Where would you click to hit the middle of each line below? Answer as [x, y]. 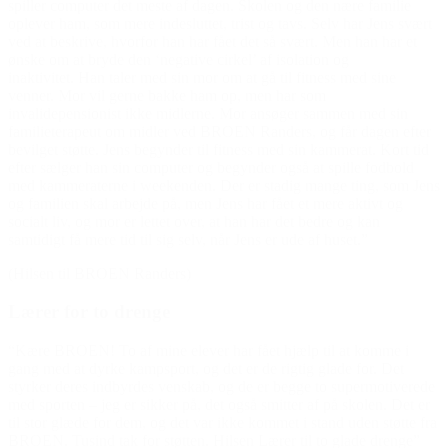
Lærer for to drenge [89, 312]
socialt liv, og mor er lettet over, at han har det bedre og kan [194, 221]
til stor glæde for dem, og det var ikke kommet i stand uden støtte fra [222, 423]
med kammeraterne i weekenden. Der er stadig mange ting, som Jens [224, 185]
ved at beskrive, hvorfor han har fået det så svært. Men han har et [212, 41]
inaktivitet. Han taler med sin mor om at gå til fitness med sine [202, 77]
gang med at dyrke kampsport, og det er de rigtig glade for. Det [206, 369]
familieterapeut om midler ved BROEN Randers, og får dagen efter [219, 131]
